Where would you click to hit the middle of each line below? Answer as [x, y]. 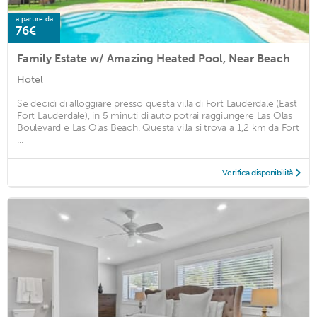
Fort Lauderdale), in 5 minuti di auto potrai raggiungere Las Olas [155, 116]
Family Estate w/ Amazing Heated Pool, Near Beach [154, 59]
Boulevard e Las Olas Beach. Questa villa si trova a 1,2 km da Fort [158, 128]
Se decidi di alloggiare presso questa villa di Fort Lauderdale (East [157, 104]
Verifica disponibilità [257, 173]
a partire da [34, 19]
